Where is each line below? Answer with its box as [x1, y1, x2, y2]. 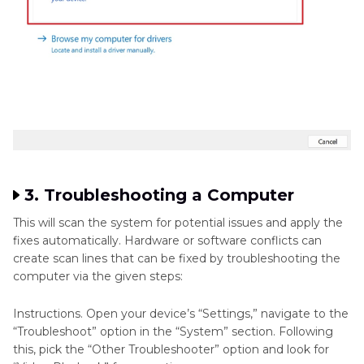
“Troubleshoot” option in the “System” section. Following [13, 324, 333, 340]
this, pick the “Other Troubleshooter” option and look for [13, 342, 329, 357]
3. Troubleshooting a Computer [24, 185, 294, 206]
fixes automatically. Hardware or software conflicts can [13, 233, 322, 249]
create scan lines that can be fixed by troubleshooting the [13, 251, 340, 266]
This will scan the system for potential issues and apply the [13, 215, 343, 231]
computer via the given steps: [13, 269, 183, 284]
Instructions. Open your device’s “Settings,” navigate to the [13, 306, 349, 322]
